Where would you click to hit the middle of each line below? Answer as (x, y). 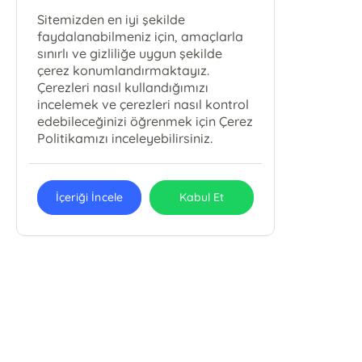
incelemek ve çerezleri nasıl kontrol (143, 104)
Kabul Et (201, 197)
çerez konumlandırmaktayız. (124, 70)
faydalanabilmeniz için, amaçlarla (141, 36)
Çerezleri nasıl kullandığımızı (123, 87)
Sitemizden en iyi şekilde (112, 19)
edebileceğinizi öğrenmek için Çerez (145, 121)
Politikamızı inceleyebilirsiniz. (125, 138)
